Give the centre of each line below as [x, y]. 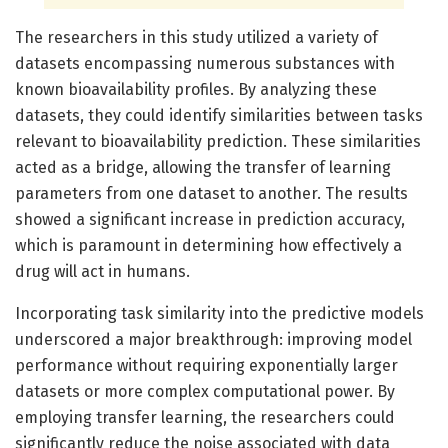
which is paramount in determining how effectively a [208, 245]
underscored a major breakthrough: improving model [213, 339]
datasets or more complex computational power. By [205, 391]
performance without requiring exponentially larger [206, 365]
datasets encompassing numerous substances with [205, 63]
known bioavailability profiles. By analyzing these [196, 89]
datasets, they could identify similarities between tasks [219, 115]
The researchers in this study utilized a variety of [196, 37]
